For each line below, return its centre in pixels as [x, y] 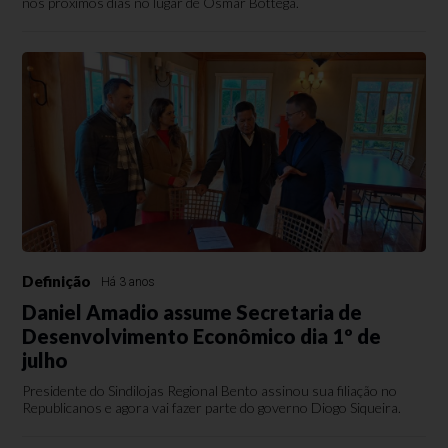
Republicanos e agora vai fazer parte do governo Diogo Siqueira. [212, 407]
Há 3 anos [128, 282]
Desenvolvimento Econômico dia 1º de [202, 336]
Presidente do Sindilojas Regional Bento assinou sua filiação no [210, 390]
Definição [57, 281]
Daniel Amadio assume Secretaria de [192, 312]
